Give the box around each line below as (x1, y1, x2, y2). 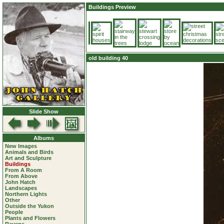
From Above (5, 173, 37, 179)
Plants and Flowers (5, 215, 55, 221)
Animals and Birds (5, 149, 53, 155)
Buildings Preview (88, 4, 136, 10)
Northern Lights (5, 191, 47, 197)
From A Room (5, 167, 42, 173)
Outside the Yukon (5, 203, 54, 209)
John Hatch (5, 179, 35, 185)
